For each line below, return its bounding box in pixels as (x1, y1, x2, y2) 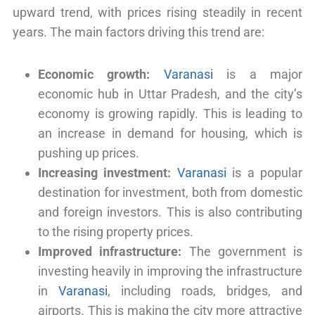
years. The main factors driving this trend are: (13, 24, 264, 39)
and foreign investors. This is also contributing (38, 204, 302, 219)
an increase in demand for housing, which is (38, 125, 302, 141)
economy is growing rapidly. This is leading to (38, 105, 302, 121)
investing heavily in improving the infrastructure (38, 263, 302, 278)
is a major (212, 66, 303, 82)
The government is (181, 243, 302, 259)
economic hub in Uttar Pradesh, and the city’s (38, 86, 302, 101)
